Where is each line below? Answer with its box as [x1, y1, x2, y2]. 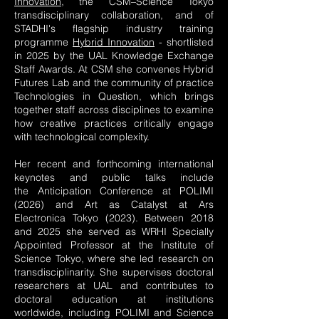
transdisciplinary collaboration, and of [14, 9, 214, 21]
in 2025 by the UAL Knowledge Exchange [14, 49, 214, 62]
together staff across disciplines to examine [14, 103, 214, 116]
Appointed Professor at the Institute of [14, 239, 214, 251]
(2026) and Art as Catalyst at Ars [14, 198, 214, 211]
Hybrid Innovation [73, 36, 155, 48]
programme [14, 36, 73, 48]
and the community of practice [73, 76, 214, 89]
